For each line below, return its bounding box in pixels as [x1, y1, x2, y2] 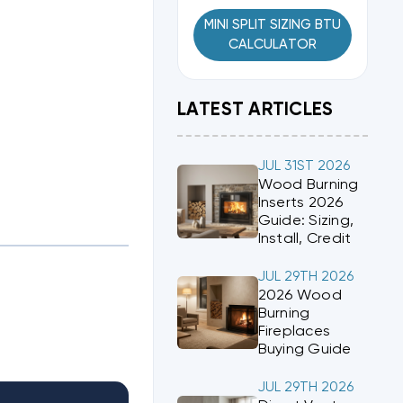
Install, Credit [257, 230, 352, 246]
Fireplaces [257, 323, 331, 339]
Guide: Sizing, [257, 212, 354, 228]
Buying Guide [257, 341, 352, 357]
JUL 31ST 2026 [257, 158, 350, 173]
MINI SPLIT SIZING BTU [203, 17, 341, 31]
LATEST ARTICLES [176, 101, 334, 121]
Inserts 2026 [257, 194, 344, 210]
